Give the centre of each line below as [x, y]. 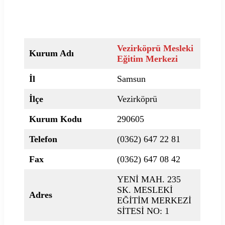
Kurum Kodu [55, 119]
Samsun [131, 79]
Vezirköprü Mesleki [155, 48]
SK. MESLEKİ [145, 190]
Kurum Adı [51, 53]
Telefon [43, 139]
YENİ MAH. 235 [149, 179]
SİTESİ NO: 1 [143, 211]
